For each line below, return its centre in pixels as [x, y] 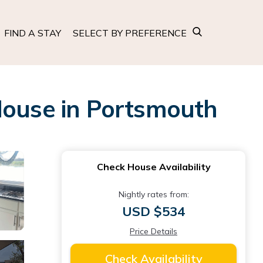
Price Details [154, 231]
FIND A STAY [33, 33]
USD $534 [154, 211]
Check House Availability [154, 167]
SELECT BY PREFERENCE [130, 33]
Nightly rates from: [154, 194]
